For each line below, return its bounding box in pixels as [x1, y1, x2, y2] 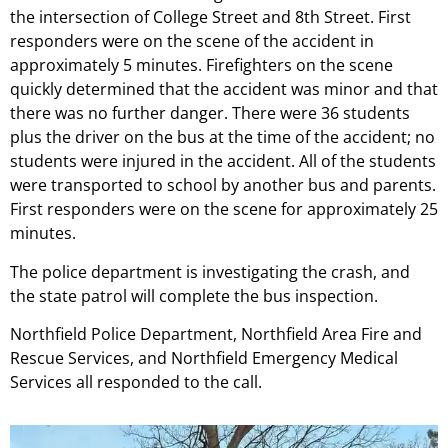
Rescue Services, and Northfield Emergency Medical [10, 347, 398, 370]
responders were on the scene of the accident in [10, 30, 374, 53]
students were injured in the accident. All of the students [10, 150, 436, 173]
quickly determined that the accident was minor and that [10, 78, 438, 101]
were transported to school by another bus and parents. [10, 174, 436, 197]
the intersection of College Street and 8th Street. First [10, 6, 411, 29]
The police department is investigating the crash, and [10, 260, 410, 283]
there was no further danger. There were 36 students [10, 102, 410, 125]
